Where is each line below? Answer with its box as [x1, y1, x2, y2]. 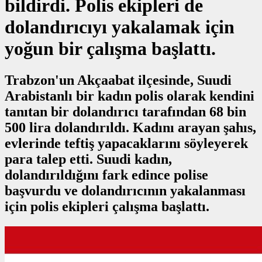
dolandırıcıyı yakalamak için [5, 16, 235, 38]
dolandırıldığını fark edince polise [5, 167, 208, 182]
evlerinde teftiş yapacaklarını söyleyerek [5, 135, 248, 151]
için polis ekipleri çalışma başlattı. [5, 198, 209, 214]
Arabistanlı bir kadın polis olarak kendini [5, 88, 254, 104]
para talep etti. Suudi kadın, [5, 151, 172, 167]
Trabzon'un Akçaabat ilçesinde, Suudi [5, 72, 232, 88]
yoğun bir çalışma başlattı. [5, 38, 216, 60]
